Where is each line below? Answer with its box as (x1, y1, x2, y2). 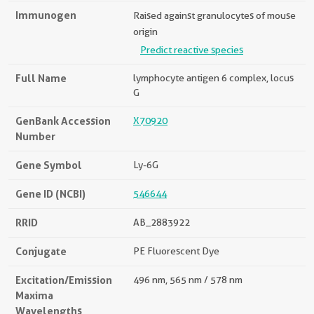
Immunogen (15, 8, 76, 22)
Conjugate (15, 245, 67, 258)
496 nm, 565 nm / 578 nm (133, 274, 243, 285)
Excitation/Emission (15, 273, 112, 287)
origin (133, 26, 158, 37)
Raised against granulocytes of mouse (133, 10, 296, 21)
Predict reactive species (140, 44, 243, 55)
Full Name (15, 71, 67, 85)
